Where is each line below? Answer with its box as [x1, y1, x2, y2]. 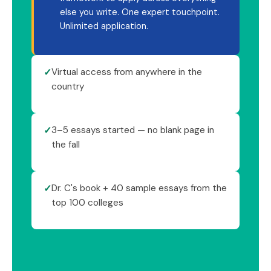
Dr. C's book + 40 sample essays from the [51, 182, 227, 195]
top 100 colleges [51, 197, 123, 209]
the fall [51, 139, 80, 151]
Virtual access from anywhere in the [51, 66, 202, 79]
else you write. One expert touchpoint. [60, 7, 220, 18]
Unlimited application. [60, 21, 148, 32]
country [51, 80, 84, 93]
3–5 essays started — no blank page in [51, 124, 214, 137]
